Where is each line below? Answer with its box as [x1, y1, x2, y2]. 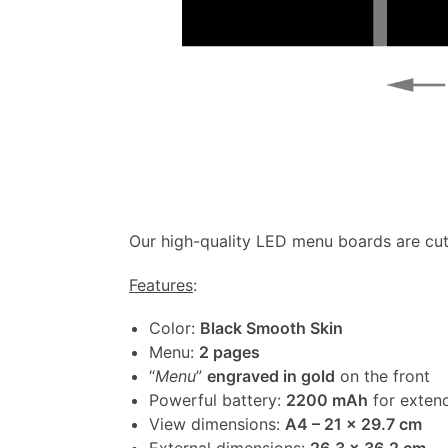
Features [128, 274, 193, 295]
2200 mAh [285, 390, 368, 411]
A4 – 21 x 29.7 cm [284, 414, 422, 435]
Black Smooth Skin [199, 318, 343, 339]
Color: [148, 318, 200, 339]
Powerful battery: [148, 390, 286, 411]
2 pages [198, 342, 260, 363]
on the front [334, 366, 430, 387]
